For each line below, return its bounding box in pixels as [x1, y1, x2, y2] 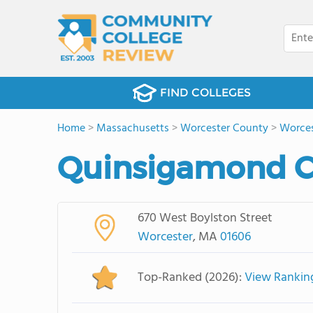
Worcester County [180, 119, 268, 138]
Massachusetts [96, 119, 169, 138]
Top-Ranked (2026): [137, 268, 245, 288]
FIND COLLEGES [159, 86, 251, 99]
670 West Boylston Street [137, 208, 272, 228]
